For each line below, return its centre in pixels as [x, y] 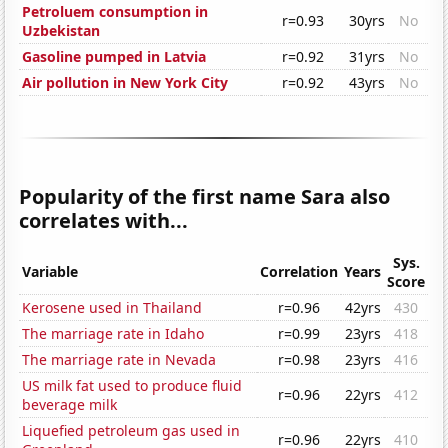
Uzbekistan [61, 31]
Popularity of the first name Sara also [205, 197]
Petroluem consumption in [115, 12]
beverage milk [70, 405]
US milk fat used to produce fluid [132, 386]
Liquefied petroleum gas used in [131, 431]
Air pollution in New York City [125, 83]
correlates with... [104, 221]
